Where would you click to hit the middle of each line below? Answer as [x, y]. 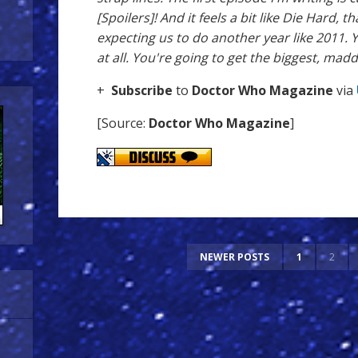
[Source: [123, 123]
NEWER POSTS [235, 257]
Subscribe [143, 90]
